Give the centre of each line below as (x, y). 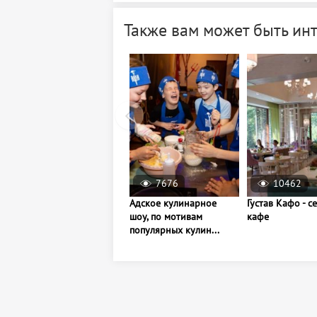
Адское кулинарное (173, 203)
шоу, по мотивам (166, 216)
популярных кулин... (174, 230)
